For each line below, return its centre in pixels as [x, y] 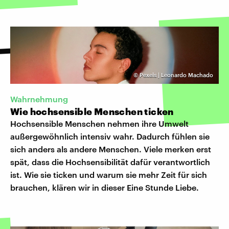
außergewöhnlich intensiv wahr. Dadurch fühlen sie [110, 136]
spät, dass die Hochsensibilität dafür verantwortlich [110, 162]
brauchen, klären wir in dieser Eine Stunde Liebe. [105, 187]
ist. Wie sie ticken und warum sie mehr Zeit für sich [109, 174]
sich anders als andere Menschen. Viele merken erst [111, 149]
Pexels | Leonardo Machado [176, 75]
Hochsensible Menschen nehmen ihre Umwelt [99, 123]
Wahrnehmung [39, 99]
